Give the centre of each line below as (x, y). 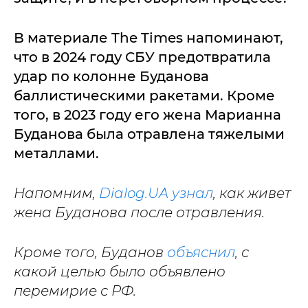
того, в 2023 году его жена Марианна (147, 115)
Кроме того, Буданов (90, 252)
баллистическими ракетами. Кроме (144, 96)
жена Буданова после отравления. (139, 212)
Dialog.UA (134, 193)
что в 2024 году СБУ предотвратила (142, 57)
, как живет (252, 193)
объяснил (201, 252)
